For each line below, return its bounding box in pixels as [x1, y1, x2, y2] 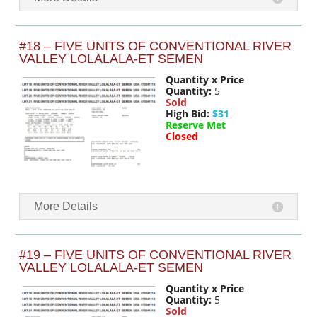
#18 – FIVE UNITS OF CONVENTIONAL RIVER [19, 38, 292, 53]
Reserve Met [166, 117, 226, 132]
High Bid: [166, 106, 209, 120]
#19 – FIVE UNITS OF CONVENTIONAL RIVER [19, 248, 292, 263]
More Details [34, 200, 98, 213]
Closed [166, 129, 198, 143]
